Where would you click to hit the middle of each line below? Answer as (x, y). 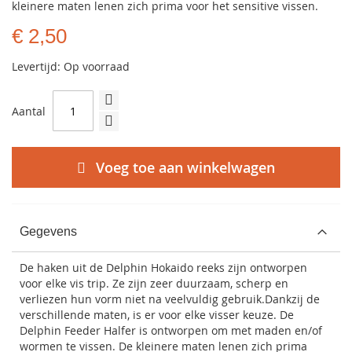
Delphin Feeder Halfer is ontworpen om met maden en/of (171, 330)
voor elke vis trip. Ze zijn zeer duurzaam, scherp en (154, 283)
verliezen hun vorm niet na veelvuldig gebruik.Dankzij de (170, 299)
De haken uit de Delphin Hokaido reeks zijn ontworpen (163, 268)
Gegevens (48, 231)
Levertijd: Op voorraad (71, 66)
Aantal (29, 111)
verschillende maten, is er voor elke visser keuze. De (157, 315)
